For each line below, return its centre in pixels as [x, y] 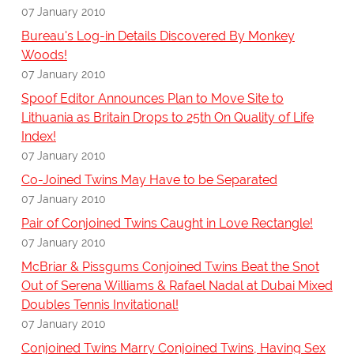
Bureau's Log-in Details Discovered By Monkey [158, 36]
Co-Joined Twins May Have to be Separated [149, 180]
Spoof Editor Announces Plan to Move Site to [152, 99]
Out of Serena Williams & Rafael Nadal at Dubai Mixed [177, 286]
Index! [38, 137]
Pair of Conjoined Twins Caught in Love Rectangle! [167, 224]
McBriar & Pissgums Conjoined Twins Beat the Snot [170, 267]
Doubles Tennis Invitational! [100, 305]
